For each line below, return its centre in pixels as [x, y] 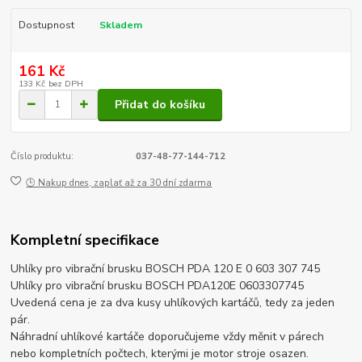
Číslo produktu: [42, 157]
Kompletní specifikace [85, 240]
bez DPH [65, 83]
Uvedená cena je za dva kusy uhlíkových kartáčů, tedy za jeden [173, 303]
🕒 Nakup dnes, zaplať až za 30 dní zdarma [119, 183]
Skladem [120, 25]
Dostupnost [46, 25]
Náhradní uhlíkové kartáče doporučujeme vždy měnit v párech [168, 337]
